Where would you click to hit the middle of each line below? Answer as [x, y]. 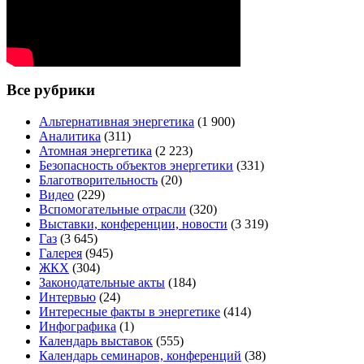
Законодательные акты [102, 283]
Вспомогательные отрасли [113, 210]
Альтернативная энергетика [117, 122]
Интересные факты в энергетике [130, 312]
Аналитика [70, 136]
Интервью [67, 297]
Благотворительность [98, 180]
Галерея [61, 253]
